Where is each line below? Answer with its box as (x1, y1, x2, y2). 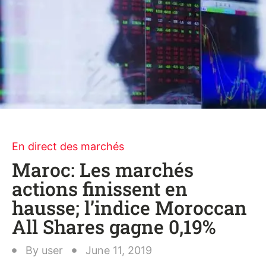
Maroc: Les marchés (12, 157, 194, 182)
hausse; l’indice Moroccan (12, 195, 247, 220)
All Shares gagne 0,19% (12, 214, 216, 239)
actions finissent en (12, 176, 188, 201)
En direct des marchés (12, 140, 124, 153)
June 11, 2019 (85, 244, 152, 256)
